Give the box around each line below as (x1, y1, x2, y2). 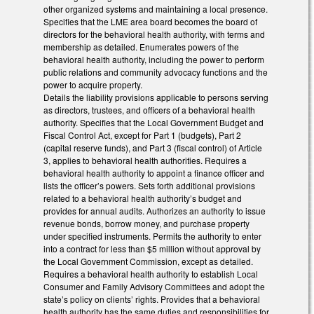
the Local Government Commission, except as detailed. (43, 255, 253, 268)
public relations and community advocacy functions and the (43, 66, 268, 78)
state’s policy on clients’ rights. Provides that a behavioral (43, 293, 260, 306)
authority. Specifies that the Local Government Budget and (43, 116, 264, 129)
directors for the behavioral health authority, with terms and (43, 28, 265, 41)
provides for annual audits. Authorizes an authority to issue (43, 205, 266, 217)
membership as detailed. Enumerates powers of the (43, 41, 239, 53)
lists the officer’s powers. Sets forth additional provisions (43, 179, 255, 192)
